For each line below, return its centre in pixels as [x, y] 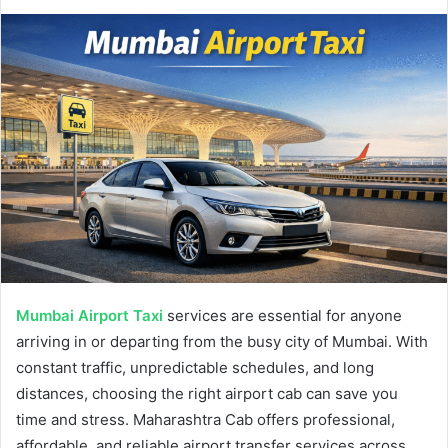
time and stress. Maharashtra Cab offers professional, [205, 419]
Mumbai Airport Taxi [89, 315]
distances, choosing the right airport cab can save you [207, 393]
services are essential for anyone [284, 315]
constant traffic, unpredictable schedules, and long [195, 367]
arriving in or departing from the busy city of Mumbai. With [222, 341]
